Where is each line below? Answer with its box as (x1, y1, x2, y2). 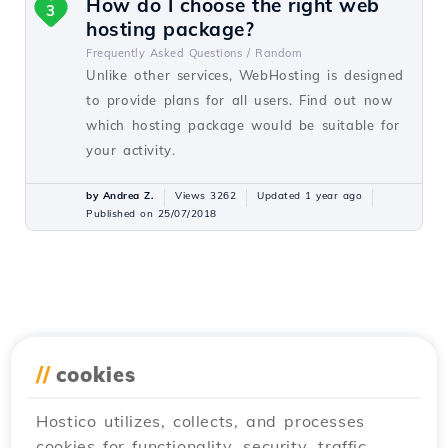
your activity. (86, 142, 176, 158)
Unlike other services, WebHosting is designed (86, 67, 405, 83)
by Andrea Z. (86, 189, 154, 202)
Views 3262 (175, 189, 236, 202)
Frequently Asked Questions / (86, 46, 250, 60)
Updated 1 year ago (257, 189, 362, 202)
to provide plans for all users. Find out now (86, 92, 393, 108)
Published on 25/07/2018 (86, 207, 217, 220)
